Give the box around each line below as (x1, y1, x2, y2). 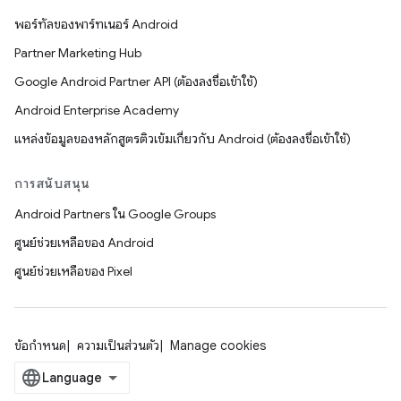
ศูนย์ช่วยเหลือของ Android (14, 235, 154, 252)
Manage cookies (170, 337, 266, 354)
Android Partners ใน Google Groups (14, 206, 216, 223)
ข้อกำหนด (14, 337, 66, 354)
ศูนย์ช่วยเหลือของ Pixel (14, 263, 132, 280)
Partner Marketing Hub (14, 45, 141, 62)
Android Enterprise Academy (14, 102, 179, 119)
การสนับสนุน (14, 175, 91, 192)
